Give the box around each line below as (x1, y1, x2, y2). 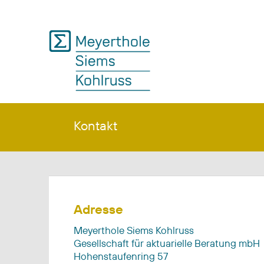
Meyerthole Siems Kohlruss (74, 223, 194, 236)
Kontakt (73, 117, 117, 134)
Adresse (74, 200, 123, 217)
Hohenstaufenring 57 (74, 249, 168, 262)
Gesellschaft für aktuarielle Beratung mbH (74, 236, 260, 249)
